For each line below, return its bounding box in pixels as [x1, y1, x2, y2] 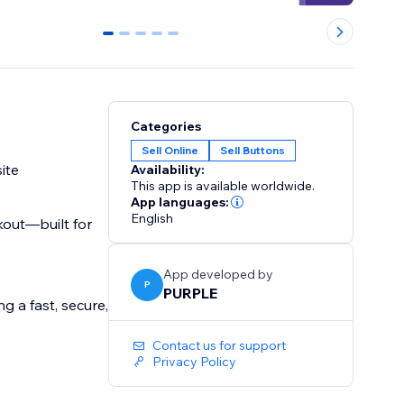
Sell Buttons [220, 143, 286, 158]
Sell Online [142, 143, 199, 158]
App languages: [131, 194, 230, 211]
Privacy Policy [152, 353, 237, 371]
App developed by [163, 266, 274, 283]
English [131, 210, 174, 227]
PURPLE [163, 284, 218, 303]
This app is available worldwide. [131, 178, 316, 195]
